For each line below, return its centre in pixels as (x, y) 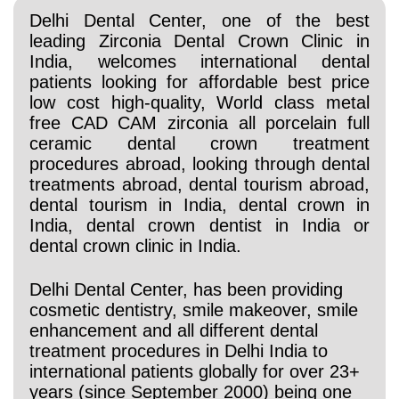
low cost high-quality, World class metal (199, 102)
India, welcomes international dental (199, 61)
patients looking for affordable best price (199, 82)
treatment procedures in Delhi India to (179, 350)
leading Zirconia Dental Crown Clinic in (199, 41)
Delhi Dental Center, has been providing (186, 289)
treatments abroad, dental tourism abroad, (199, 184)
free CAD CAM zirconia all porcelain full (199, 123)
